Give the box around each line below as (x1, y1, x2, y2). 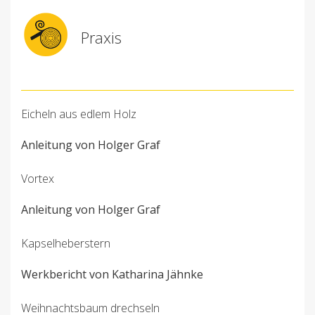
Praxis (81, 27, 122, 49)
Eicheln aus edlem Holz (21, 106, 136, 122)
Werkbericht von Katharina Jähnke (21, 266, 203, 283)
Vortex (21, 171, 54, 187)
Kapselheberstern (21, 236, 110, 252)
